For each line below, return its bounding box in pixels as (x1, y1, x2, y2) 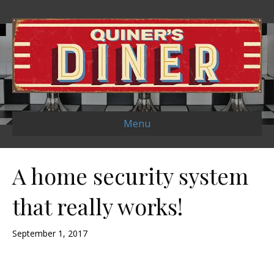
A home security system (12, 161, 248, 191)
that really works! (12, 191, 183, 221)
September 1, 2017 (12, 228, 87, 240)
